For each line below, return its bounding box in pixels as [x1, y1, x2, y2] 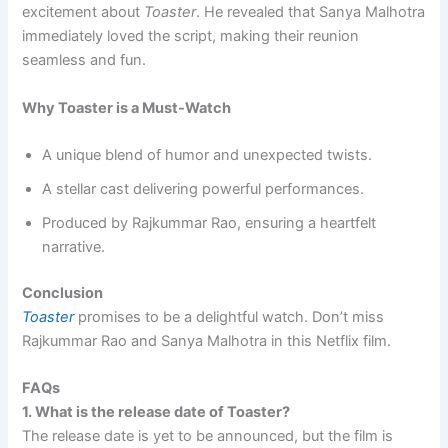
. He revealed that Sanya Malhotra [196, 3, 426, 22]
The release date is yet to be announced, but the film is [22, 427, 394, 446]
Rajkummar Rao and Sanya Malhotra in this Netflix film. [22, 332, 392, 350]
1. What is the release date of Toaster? [22, 403, 291, 422]
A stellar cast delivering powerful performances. [42, 180, 365, 199]
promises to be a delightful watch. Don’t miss [74, 308, 385, 326]
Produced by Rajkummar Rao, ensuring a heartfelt [42, 214, 377, 233]
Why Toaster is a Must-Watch [22, 98, 232, 117]
